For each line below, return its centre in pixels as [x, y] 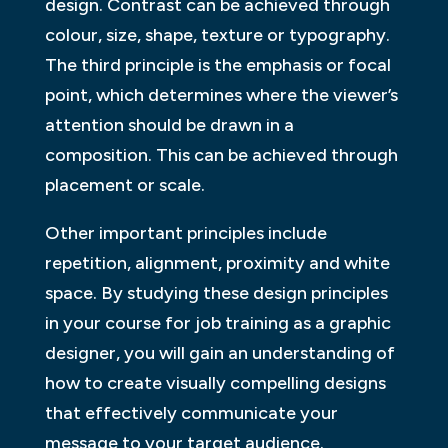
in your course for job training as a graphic [217, 323]
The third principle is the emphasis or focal [217, 65]
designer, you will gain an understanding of [219, 353]
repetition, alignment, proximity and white [217, 263]
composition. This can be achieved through [221, 155]
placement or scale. [124, 185]
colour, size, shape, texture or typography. [217, 35]
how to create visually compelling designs [215, 383]
